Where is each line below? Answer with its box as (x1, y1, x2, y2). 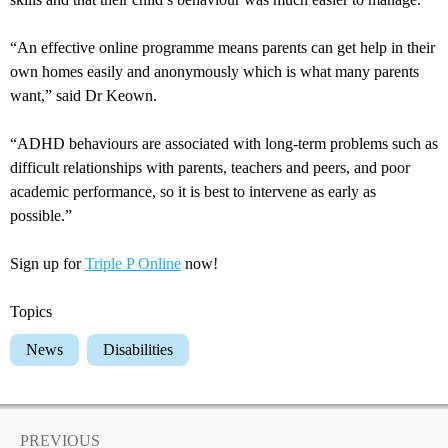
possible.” (10, 207, 72, 225)
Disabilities (115, 341, 173, 359)
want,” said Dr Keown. (10, 87, 157, 105)
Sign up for (10, 255, 85, 273)
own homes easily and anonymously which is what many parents (10, 63, 419, 81)
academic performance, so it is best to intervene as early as (10, 183, 376, 201)
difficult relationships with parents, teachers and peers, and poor (10, 159, 410, 177)
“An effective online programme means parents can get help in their (10, 39, 435, 57)
